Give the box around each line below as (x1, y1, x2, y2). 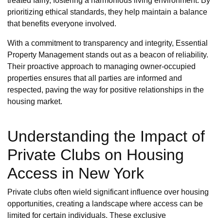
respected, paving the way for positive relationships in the (7, 85, 204, 94)
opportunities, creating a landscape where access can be (7, 199, 203, 208)
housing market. (7, 97, 62, 106)
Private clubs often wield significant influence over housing (7, 187, 209, 196)
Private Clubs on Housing (7, 145, 184, 163)
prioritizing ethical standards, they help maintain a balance (7, 7, 207, 16)
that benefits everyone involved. (7, 19, 116, 28)
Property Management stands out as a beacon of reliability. (7, 50, 208, 59)
